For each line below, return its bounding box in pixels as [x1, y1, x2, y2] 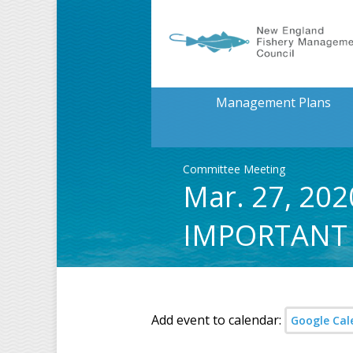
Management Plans [215, 94, 331, 111]
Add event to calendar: [151, 311, 284, 329]
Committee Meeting [183, 162, 285, 176]
